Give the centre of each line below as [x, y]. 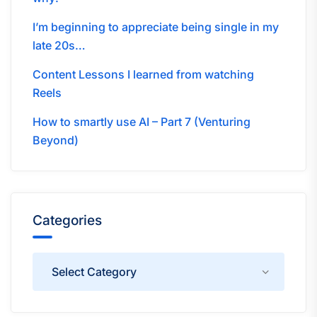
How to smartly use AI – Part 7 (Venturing [142, 121]
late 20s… [59, 45]
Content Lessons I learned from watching [143, 74]
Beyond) [56, 140]
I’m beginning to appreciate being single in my [156, 27]
